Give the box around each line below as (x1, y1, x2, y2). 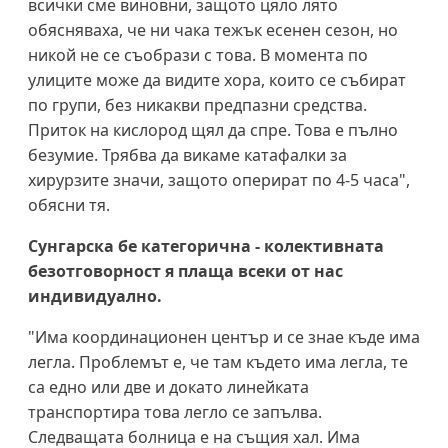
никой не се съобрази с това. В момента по (28, 43, 368, 66)
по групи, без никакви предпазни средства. (28, 93, 367, 116)
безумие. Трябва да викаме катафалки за (28, 143, 347, 166)
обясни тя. (28, 193, 110, 216)
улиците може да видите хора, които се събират (28, 68, 406, 91)
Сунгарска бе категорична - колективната (28, 234, 384, 257)
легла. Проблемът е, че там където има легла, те (28, 350, 408, 373)
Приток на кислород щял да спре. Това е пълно (28, 118, 398, 141)
